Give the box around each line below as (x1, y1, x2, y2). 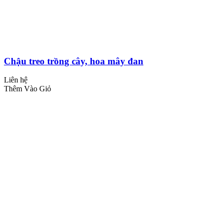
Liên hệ (4, 76, 27, 84)
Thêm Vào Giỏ (4, 84, 51, 93)
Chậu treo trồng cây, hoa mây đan (4, 55, 143, 66)
